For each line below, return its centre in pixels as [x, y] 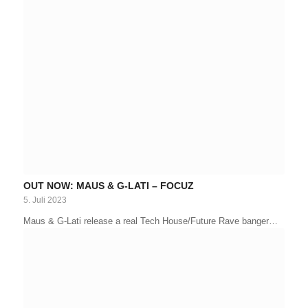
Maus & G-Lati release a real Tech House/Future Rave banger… [150, 221]
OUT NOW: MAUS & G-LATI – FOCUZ [108, 185]
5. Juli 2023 [45, 199]
